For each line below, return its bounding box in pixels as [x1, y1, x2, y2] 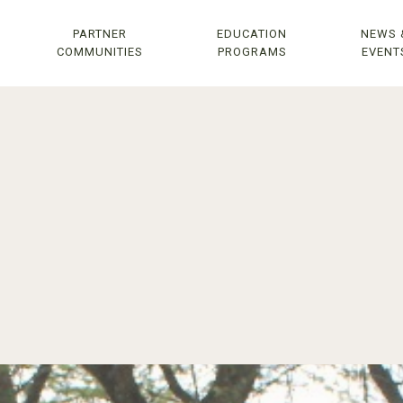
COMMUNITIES [56, 44, 143, 58]
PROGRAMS [217, 44, 287, 58]
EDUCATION [217, 26, 287, 40]
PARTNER [72, 26, 127, 40]
